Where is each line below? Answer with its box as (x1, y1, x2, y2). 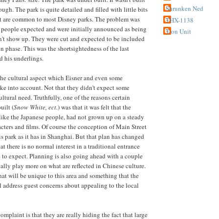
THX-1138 (166, 15, 194, 24)
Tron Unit (166, 26, 191, 36)
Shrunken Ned (166, 4, 203, 13)
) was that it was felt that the (58, 102, 131, 111)
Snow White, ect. (14, 102, 58, 111)
